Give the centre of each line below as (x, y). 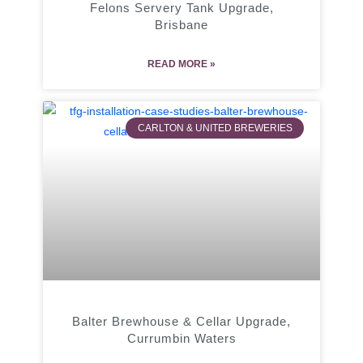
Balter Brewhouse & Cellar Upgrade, (181, 321)
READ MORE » (181, 64)
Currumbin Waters (181, 338)
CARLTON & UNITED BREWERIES (215, 128)
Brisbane (181, 24)
